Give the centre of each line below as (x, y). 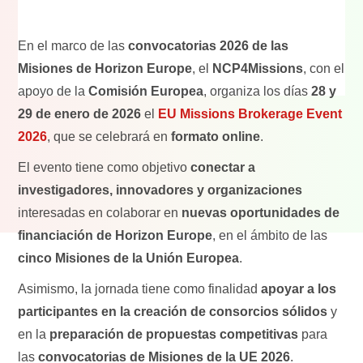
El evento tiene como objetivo (105, 167)
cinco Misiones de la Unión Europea (129, 258)
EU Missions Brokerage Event (250, 113)
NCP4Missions (258, 68)
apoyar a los (299, 288)
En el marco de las (73, 45)
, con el (324, 68)
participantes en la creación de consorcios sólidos (173, 311)
